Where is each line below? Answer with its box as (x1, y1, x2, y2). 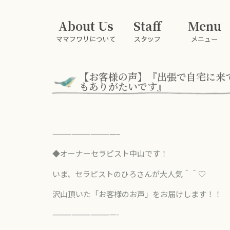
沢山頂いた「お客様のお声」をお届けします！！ (52, 188, 222, 200)
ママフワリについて (55, 34, 116, 44)
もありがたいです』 (79, 79, 167, 93)
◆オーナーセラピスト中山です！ (52, 148, 168, 159)
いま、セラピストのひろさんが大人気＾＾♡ (52, 168, 206, 179)
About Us (58, 17, 113, 34)
